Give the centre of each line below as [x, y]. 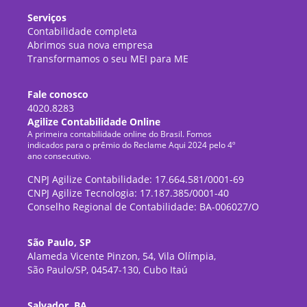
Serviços [47, 18]
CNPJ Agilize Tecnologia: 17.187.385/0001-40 [128, 193]
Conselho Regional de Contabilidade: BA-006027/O [144, 207]
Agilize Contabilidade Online [94, 122]
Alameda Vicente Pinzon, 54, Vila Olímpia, [122, 256]
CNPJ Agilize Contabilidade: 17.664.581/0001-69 [136, 180]
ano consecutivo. [60, 156]
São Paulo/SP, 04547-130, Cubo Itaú [108, 270]
